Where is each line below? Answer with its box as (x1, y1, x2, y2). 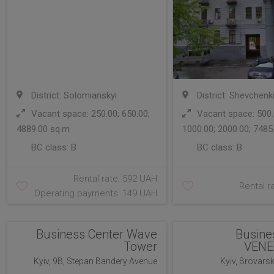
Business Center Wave (36, 227, 158, 242)
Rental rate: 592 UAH (73, 173, 158, 184)
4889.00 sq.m (17, 124, 70, 135)
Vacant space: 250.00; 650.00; (29, 108, 150, 119)
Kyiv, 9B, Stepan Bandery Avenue (34, 256, 158, 266)
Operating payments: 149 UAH (34, 188, 158, 199)
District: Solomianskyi (29, 90, 117, 101)
